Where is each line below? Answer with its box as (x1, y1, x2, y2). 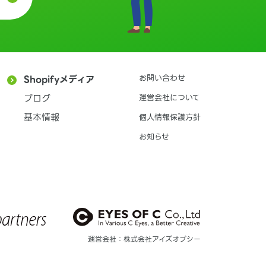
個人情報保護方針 (139, 110, 201, 123)
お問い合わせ (139, 71, 185, 84)
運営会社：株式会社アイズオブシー (88, 233, 201, 245)
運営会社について (139, 91, 200, 104)
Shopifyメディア (24, 72, 94, 87)
